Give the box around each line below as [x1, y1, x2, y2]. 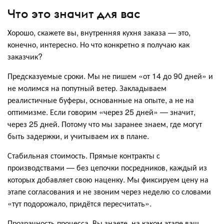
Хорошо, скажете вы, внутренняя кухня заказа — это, [7, 26, 190, 38]
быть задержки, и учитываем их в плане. [7, 130, 149, 142]
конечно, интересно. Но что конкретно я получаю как [7, 38, 189, 50]
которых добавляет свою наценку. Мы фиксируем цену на [7, 173, 208, 185]
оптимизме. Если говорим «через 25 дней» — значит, [7, 106, 195, 118]
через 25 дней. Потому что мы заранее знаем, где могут [7, 118, 202, 130]
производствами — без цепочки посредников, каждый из [7, 161, 207, 173]
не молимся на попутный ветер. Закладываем [7, 82, 166, 94]
